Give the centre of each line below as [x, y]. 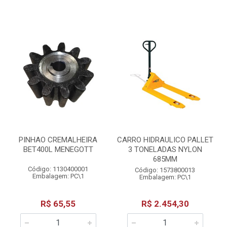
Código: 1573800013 [165, 170]
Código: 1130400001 [58, 169]
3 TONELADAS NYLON [165, 149]
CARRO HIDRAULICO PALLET [165, 140]
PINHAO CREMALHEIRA [58, 140]
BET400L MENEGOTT [58, 149]
